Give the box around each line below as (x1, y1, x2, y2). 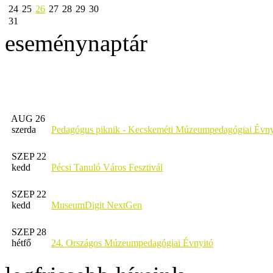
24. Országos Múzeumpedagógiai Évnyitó (51, 237, 213, 248)
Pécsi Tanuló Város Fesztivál (51, 161, 163, 172)
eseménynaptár (5, 29, 147, 56)
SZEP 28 (12, 226, 46, 237)
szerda (12, 124, 36, 135)
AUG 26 (11, 113, 45, 124)
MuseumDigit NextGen (51, 199, 142, 210)
